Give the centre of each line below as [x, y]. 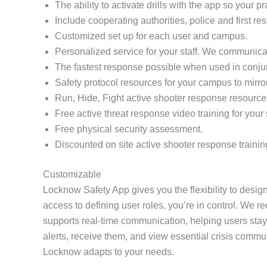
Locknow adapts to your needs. [108, 252]
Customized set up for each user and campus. [151, 36]
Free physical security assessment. [129, 129]
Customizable [72, 175]
